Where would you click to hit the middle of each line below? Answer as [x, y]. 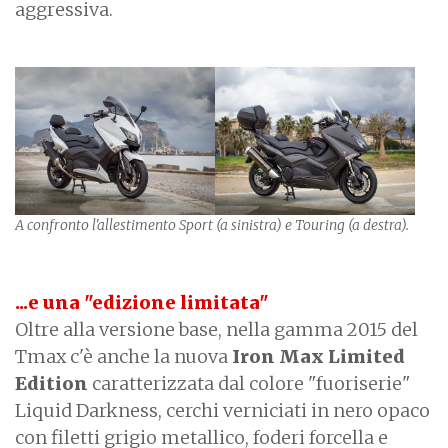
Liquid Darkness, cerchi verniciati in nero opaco [222, 410]
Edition [53, 383]
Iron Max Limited [318, 356]
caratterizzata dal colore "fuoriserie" [251, 383]
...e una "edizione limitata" [142, 302]
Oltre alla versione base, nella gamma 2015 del [216, 329]
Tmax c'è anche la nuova [123, 356]
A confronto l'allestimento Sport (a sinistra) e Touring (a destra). [212, 224]
